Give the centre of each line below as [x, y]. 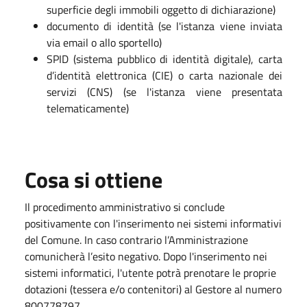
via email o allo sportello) [104, 42]
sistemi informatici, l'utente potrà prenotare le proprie [150, 273]
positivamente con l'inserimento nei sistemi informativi [153, 223]
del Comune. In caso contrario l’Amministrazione [136, 240]
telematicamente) [88, 108]
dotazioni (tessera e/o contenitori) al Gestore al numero [153, 289]
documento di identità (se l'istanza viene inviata [164, 26]
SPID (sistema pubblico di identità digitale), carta [164, 59]
